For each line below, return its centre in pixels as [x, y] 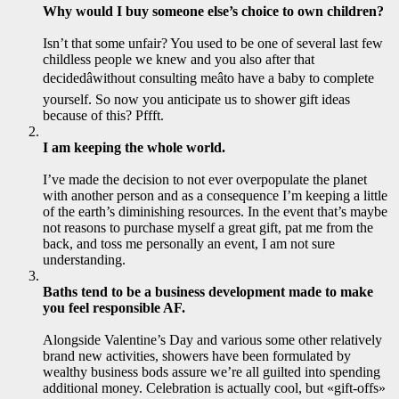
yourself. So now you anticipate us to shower [171, 100]
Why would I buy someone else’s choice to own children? [213, 12]
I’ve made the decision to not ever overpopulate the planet [205, 180]
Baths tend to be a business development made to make [208, 292]
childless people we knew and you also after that [179, 60]
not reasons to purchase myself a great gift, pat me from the [208, 228]
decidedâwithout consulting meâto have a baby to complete [208, 78]
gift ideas [325, 100]
